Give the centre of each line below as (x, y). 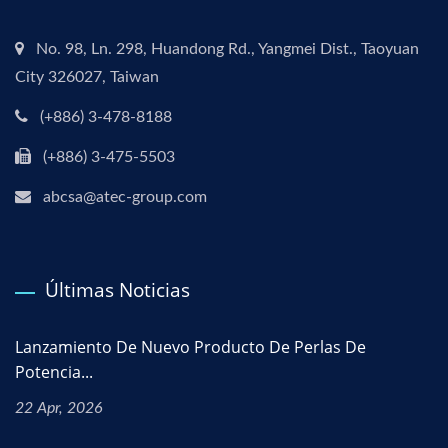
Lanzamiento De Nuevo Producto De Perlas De (190, 346)
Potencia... (54, 371)
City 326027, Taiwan (87, 76)
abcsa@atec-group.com (125, 196)
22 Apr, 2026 (59, 407)
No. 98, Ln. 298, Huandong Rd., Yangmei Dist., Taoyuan (227, 48)
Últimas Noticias (117, 289)
